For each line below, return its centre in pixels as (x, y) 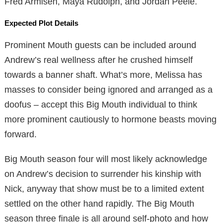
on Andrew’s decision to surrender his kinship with (103, 174)
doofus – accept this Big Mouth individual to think (101, 104)
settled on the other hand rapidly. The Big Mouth (99, 203)
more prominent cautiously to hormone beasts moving (111, 119)
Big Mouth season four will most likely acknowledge (106, 159)
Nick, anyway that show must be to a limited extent (104, 189)
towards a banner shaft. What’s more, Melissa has (103, 75)
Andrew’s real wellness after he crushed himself (99, 60)
